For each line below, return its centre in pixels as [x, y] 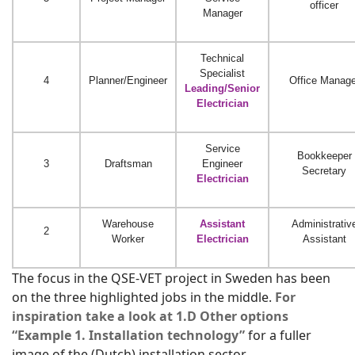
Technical [222, 58]
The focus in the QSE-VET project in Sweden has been [171, 278]
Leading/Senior [222, 88]
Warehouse [128, 223]
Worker [128, 239]
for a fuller [278, 335]
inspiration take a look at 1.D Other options [150, 316]
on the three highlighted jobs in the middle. [143, 297]
